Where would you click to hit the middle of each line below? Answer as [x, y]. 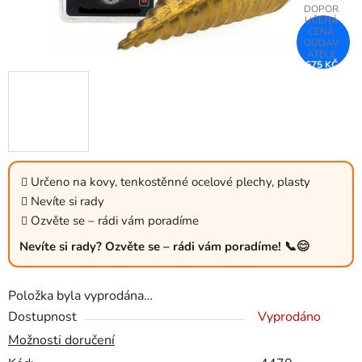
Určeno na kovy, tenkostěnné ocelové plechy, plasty [170, 182]
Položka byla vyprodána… [80, 296]
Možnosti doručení [61, 341]
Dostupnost [42, 317]
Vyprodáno [289, 317]
